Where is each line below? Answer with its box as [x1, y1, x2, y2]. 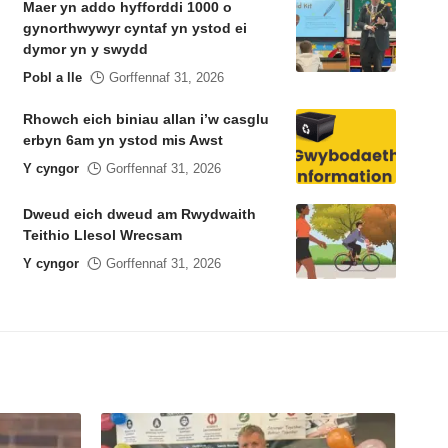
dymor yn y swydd [22, 41, 148, 58]
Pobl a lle [22, 70, 82, 86]
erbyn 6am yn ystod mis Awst [22, 132, 223, 149]
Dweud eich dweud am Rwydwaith [22, 206, 256, 223]
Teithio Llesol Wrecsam [22, 227, 182, 244]
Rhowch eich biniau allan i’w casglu [22, 111, 269, 128]
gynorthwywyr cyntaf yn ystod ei [22, 20, 247, 37]
